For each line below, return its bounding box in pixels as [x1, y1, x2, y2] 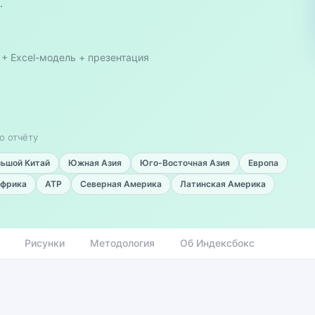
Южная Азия [68, 157, 122, 168]
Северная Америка [80, 179, 162, 189]
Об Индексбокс [180, 237, 255, 249]
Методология [90, 237, 155, 249]
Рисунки [25, 237, 65, 249]
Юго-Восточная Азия [140, 157, 230, 168]
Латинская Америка [180, 179, 266, 189]
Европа [248, 157, 278, 168]
